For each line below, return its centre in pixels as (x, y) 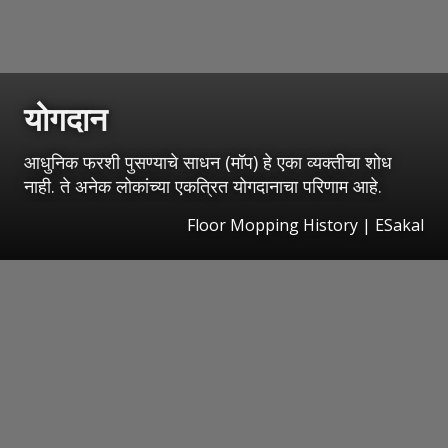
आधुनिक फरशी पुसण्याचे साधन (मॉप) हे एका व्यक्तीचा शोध (208, 161)
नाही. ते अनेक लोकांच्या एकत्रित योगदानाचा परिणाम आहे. (203, 185)
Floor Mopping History (272, 224)
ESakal (399, 224)
